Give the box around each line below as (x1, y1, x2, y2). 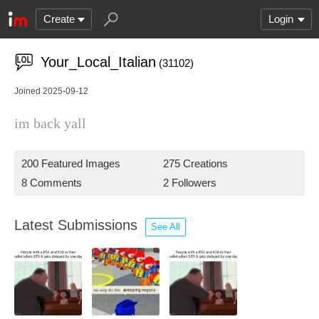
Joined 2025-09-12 (14, 86, 88, 96)
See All (151, 221, 180, 232)
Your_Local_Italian (41, 54, 156, 70)
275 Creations (163, 157, 228, 169)
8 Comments (21, 177, 82, 189)
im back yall (14, 115, 86, 131)
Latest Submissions (14, 217, 142, 233)
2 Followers (163, 177, 216, 189)
